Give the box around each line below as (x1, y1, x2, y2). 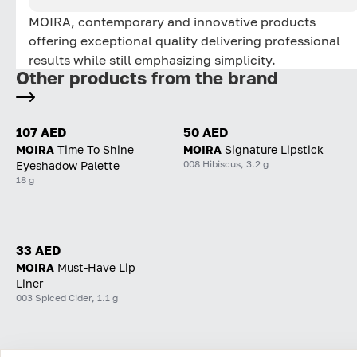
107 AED (16, 124, 66, 140)
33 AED (16, 241, 61, 258)
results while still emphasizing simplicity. (29, 51, 276, 68)
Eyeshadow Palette (16, 158, 120, 172)
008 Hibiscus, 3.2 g (183, 157, 269, 170)
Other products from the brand (16, 67, 278, 88)
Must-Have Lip (57, 260, 135, 274)
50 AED (183, 124, 228, 140)
